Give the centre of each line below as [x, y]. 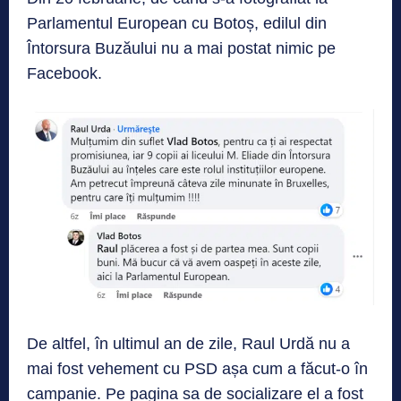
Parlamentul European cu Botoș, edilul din [177, 23]
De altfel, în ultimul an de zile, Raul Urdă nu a [188, 343]
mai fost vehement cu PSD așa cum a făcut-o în [197, 368]
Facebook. [64, 73]
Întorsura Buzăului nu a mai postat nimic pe [181, 48]
